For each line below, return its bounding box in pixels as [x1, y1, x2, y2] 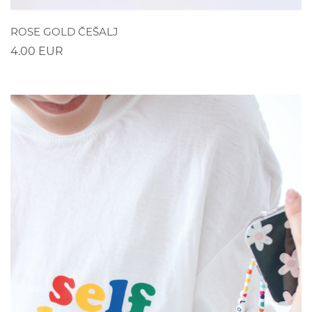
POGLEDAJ [126, 21, 186, 35]
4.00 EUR [10, 44, 63, 58]
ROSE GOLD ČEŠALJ [10, 24, 118, 38]
